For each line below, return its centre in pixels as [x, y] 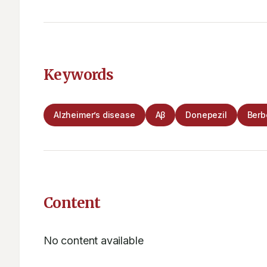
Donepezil [206, 115]
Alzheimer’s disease [94, 115]
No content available [94, 240]
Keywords [79, 75]
